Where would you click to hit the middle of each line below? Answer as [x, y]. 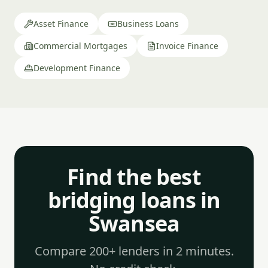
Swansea [134, 223]
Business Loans [148, 24]
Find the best [134, 177]
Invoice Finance [187, 46]
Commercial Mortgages [80, 46]
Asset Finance [61, 24]
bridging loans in [134, 200]
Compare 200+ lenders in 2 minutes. [134, 251]
